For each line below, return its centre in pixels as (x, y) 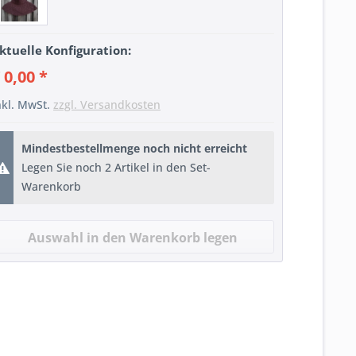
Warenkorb (52, 186)
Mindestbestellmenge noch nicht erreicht (135, 148)
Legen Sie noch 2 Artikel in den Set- (116, 167)
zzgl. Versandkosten (107, 104)
